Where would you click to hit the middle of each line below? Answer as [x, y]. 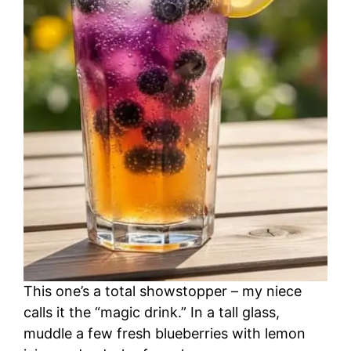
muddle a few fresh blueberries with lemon [165, 334]
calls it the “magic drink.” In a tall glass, [152, 313]
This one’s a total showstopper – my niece [163, 291]
